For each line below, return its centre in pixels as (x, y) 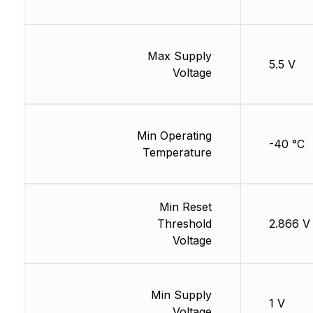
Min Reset (185, 207)
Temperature (177, 153)
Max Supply (179, 56)
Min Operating (174, 136)
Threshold (184, 224)
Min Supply (181, 295)
